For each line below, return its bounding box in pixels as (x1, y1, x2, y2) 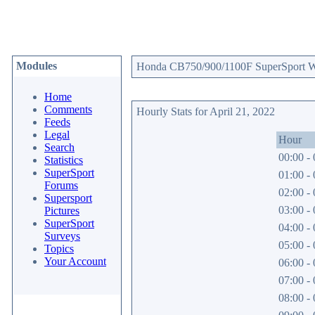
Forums (44, 179, 78, 191)
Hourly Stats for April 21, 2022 (136, 105, 275, 117)
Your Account (44, 255, 106, 267)
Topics (44, 243, 74, 255)
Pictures (44, 205, 79, 217)
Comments (44, 103, 92, 115)
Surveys (44, 230, 80, 242)
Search (44, 141, 75, 153)
